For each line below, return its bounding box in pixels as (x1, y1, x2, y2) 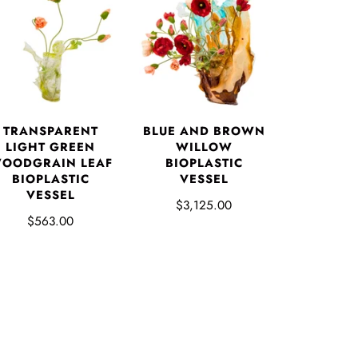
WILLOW (175, 137, 233, 156)
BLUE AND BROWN (142, 121, 265, 140)
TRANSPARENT (2, 121, 98, 140)
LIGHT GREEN (6, 137, 96, 156)
